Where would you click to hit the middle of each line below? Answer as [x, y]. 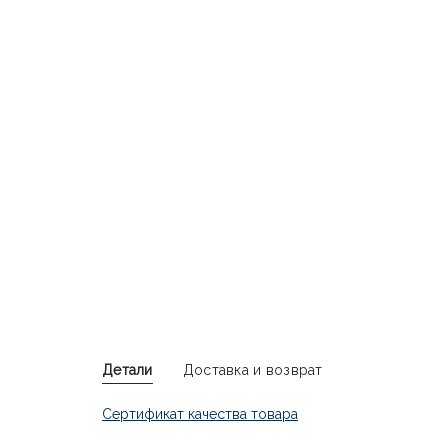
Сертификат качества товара [200, 414]
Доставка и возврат [252, 370]
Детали [127, 370]
